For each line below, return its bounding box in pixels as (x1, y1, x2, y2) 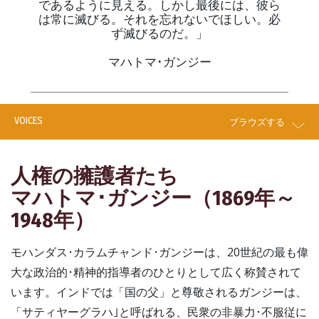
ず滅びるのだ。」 (111, 25, 208, 41)
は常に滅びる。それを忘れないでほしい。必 (38, 11, 281, 27)
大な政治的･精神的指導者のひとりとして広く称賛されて (11, 264, 301, 280)
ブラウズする (229, 115, 285, 128)
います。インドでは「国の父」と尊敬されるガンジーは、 (11, 284, 307, 300)
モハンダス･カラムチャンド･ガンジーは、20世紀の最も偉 (11, 244, 308, 260)
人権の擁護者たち (11, 164, 178, 189)
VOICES (14, 115, 43, 127)
